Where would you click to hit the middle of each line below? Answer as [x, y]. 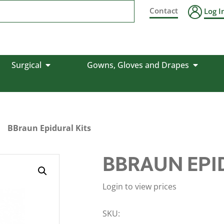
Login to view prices [139, 186]
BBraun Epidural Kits [49, 128]
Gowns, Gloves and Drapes [138, 65]
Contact [164, 10]
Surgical [26, 65]
